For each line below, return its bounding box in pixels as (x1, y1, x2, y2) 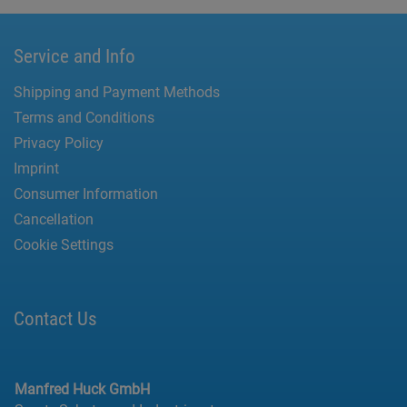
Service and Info (14, 45, 135, 68)
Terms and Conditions (14, 109, 154, 127)
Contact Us (14, 307, 97, 331)
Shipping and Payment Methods (14, 84, 220, 102)
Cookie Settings (14, 236, 114, 254)
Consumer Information (14, 185, 158, 203)
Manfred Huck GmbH (15, 381, 154, 399)
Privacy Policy (14, 134, 104, 153)
